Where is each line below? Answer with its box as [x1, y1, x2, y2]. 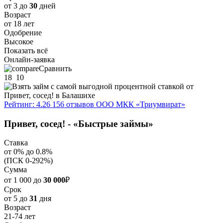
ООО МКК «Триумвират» [96, 100, 185, 109]
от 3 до [4, 1, 29, 10]
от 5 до [4, 194, 29, 203]
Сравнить [39, 64, 72, 73]
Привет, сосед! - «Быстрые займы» [4, 118, 153, 129]
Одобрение [4, 28, 42, 37]
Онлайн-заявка [4, 55, 55, 64]
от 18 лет [4, 19, 34, 28]
